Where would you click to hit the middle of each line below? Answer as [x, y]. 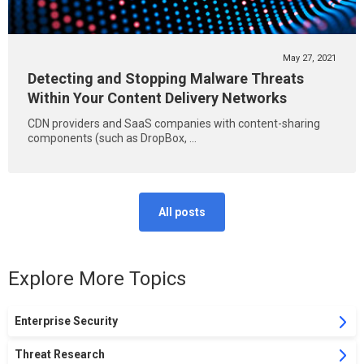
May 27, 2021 [310, 58]
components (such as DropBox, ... [112, 138]
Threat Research [60, 354]
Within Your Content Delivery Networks [157, 98]
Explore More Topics [97, 279]
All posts [182, 212]
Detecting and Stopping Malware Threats [166, 78]
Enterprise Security [66, 321]
